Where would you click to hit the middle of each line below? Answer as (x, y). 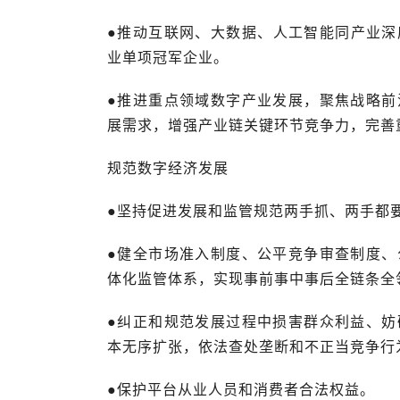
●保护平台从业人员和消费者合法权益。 (241, 390)
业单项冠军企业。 (168, 58)
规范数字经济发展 (168, 168)
